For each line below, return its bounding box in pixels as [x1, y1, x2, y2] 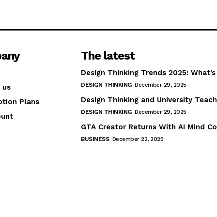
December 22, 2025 [112, 136, 164, 143]
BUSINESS [81, 136, 109, 143]
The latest [81, 49, 135, 63]
